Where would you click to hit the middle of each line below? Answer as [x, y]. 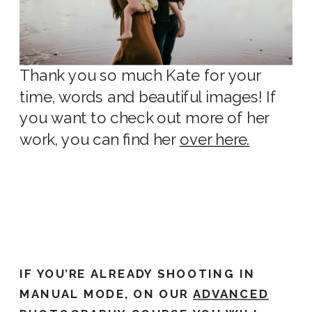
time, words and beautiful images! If [148, 97]
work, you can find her [100, 140]
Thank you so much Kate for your [140, 76]
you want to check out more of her [145, 119]
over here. [214, 140]
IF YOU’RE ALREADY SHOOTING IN [138, 274]
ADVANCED [231, 295]
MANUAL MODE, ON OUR [107, 295]
